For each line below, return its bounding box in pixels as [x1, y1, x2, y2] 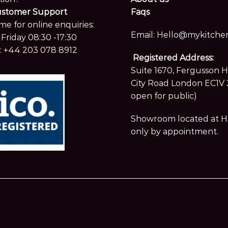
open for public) [130, 91, 197, 101]
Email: [130, 30, 157, 40]
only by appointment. [130, 127, 218, 137]
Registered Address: [132, 53, 214, 63]
